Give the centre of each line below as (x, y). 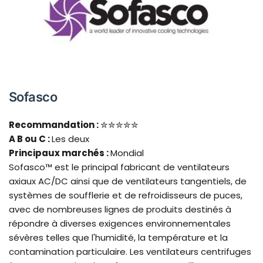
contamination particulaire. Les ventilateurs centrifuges (130, 252)
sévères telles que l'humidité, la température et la (118, 238)
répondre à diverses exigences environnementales (120, 224)
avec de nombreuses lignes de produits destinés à (120, 210)
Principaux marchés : (60, 153)
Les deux (70, 139)
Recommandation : (55, 125)
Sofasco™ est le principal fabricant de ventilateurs (119, 167)
